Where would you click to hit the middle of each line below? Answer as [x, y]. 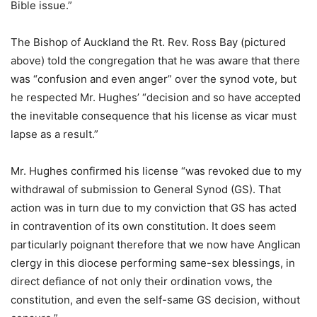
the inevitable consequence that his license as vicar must [154, 116]
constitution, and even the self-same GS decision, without [155, 300]
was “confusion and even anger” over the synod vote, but [154, 79]
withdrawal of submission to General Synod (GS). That [146, 189]
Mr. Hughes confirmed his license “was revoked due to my [156, 171]
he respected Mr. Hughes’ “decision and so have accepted [156, 97]
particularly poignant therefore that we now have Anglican [156, 244]
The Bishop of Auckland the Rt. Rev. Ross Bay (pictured [148, 42]
